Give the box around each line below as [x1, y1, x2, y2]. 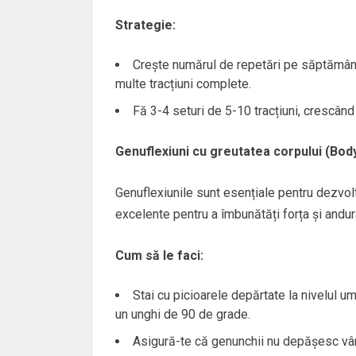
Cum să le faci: [114, 247, 203, 263]
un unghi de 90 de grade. [114, 306, 250, 322]
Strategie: [114, 17, 176, 33]
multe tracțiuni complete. [114, 75, 251, 91]
